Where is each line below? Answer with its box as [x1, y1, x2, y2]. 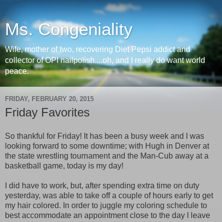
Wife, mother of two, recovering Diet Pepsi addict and [5, 45, 190, 54]
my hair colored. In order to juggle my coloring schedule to [5, 201, 207, 210]
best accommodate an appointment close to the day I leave [5, 211, 210, 220]
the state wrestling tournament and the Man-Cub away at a [5, 151, 209, 160]
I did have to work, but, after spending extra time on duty [5, 181, 199, 190]
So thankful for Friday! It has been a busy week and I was [5, 131, 204, 140]
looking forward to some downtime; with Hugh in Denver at [5, 141, 209, 150]
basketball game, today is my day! [5, 161, 123, 170]
